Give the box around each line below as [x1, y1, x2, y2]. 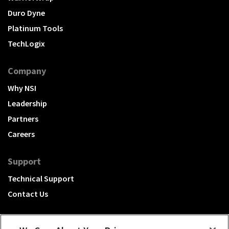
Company [8, 65, 46, 77]
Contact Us [8, 189, 48, 199]
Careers [8, 129, 35, 140]
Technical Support [8, 173, 74, 184]
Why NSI [8, 83, 36, 94]
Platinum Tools [8, 23, 63, 34]
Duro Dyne [8, 8, 45, 18]
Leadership [8, 98, 47, 109]
